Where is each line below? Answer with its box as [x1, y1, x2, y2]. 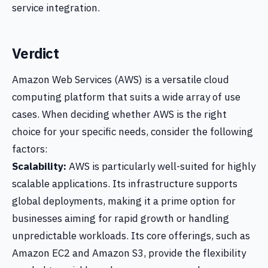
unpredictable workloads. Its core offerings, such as [12, 229, 250, 242]
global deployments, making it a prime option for [12, 194, 236, 208]
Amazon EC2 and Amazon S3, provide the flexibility [12, 246, 246, 260]
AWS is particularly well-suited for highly [66, 160, 255, 173]
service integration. [12, 1, 100, 14]
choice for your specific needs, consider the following [12, 125, 253, 138]
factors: [12, 142, 48, 156]
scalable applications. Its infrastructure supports [12, 177, 237, 190]
